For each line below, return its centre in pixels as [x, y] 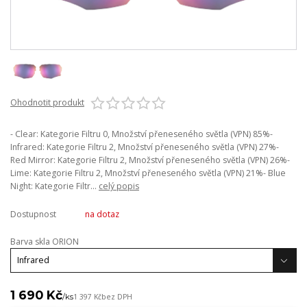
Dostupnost [33, 214]
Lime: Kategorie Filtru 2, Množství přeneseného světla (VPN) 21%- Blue [148, 173]
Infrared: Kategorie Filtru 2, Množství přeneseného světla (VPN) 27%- [145, 147]
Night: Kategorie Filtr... [54, 186]
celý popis [119, 186]
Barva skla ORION [45, 241]
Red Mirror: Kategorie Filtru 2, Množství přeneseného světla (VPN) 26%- [150, 160]
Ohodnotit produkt [47, 103]
